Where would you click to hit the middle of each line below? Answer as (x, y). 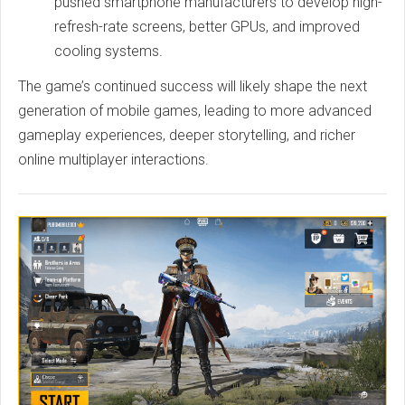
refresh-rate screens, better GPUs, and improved (207, 26)
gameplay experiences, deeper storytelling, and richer (187, 135)
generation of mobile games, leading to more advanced (195, 110)
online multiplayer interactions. (113, 159)
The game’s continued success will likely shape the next (193, 86)
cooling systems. (108, 51)
